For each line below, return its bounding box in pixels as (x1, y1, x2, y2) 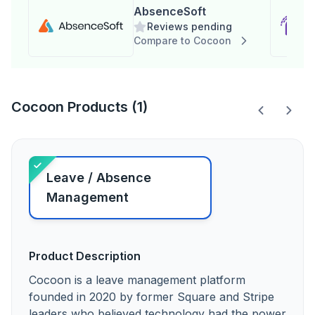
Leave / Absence (46, 170, 151, 185)
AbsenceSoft (134, 4, 206, 18)
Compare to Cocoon (134, 34, 231, 46)
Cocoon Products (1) (11, 98, 148, 115)
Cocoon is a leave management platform (29, 273, 245, 287)
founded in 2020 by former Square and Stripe (29, 290, 274, 304)
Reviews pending (147, 20, 232, 32)
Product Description (29, 249, 141, 263)
